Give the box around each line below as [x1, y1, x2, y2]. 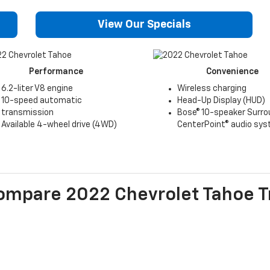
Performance [28, 67, 83, 76]
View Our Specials [97, 19, 191, 31]
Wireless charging [177, 84, 246, 93]
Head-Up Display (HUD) [177, 96, 265, 105]
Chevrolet [115, 186, 199, 204]
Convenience [206, 67, 259, 76]
